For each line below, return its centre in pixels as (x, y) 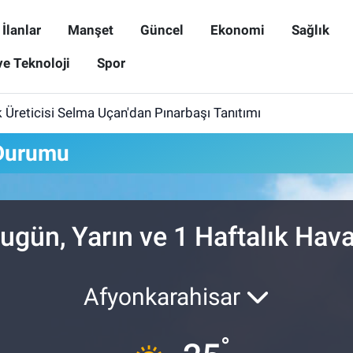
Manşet (90, 30)
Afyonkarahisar (165, 296)
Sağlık (310, 30)
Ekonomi (237, 30)
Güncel (162, 30)
